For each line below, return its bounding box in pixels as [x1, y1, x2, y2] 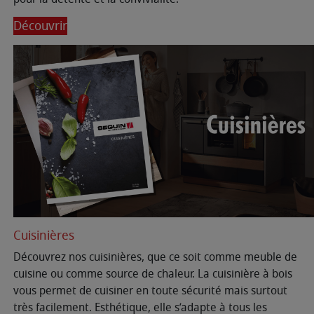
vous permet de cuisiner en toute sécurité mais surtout [13, 282, 287, 300]
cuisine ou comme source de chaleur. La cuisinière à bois [13, 266, 292, 283]
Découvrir [13, 17, 67, 36]
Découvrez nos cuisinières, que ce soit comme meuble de [13, 249, 297, 266]
